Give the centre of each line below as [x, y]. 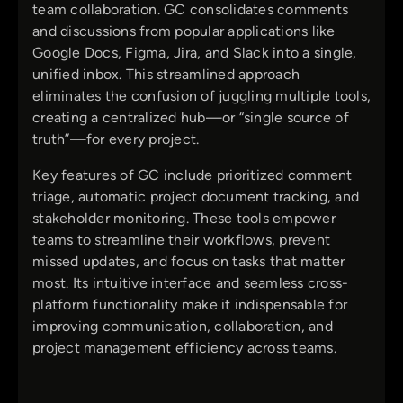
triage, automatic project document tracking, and [196, 196]
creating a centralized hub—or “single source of [191, 117]
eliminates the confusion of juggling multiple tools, [201, 95]
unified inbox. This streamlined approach [166, 74]
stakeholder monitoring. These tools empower [184, 218]
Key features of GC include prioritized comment [193, 175]
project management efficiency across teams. [184, 347]
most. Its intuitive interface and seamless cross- [191, 282]
